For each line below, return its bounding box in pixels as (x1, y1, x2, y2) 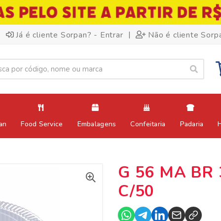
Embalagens (77, 119, 116, 129)
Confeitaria (130, 119, 166, 129)
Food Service (21, 119, 63, 129)
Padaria (180, 119, 204, 129)
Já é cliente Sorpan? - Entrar (16, 29, 123, 40)
